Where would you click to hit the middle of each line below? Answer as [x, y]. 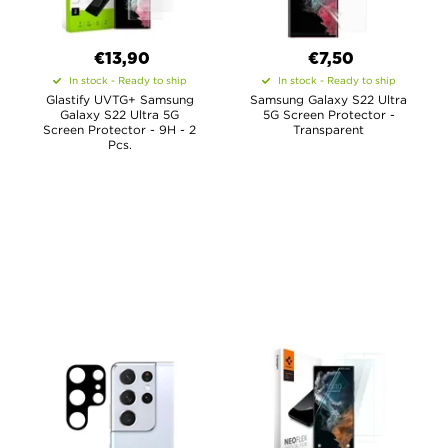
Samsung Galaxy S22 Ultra [328, 99]
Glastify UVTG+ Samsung [119, 99]
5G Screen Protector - [328, 114]
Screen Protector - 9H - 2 [119, 129]
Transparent [328, 129]
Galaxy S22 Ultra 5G [119, 114]
